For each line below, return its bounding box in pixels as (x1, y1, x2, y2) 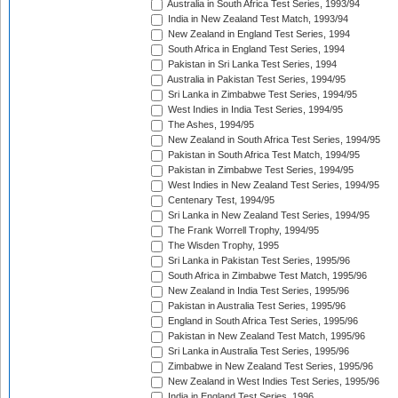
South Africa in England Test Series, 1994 (165, 44, 345, 55)
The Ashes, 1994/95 (165, 119, 254, 131)
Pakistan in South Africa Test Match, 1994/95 (165, 149, 360, 161)
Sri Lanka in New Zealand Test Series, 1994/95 (165, 210, 370, 221)
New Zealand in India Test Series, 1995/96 (165, 285, 349, 297)
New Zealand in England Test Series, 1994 (165, 28, 350, 40)
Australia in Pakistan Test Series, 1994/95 (165, 74, 346, 85)
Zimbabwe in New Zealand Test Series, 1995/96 (165, 361, 373, 372)
